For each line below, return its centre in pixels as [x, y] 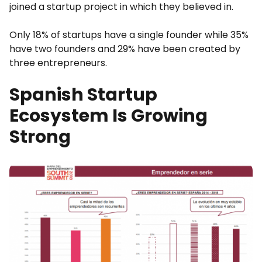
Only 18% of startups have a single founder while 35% [129, 35]
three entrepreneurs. [58, 63]
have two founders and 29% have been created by [125, 49]
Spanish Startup [83, 94]
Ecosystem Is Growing [108, 116]
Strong [40, 137]
